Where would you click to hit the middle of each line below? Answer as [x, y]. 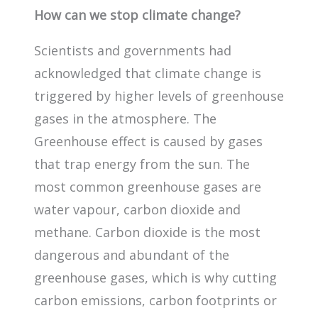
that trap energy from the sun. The [142, 164]
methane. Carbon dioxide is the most [147, 232]
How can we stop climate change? [137, 15]
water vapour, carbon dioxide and [137, 209]
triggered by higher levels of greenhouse [159, 95]
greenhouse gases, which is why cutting [155, 277]
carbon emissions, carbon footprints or [155, 300]
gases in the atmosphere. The [125, 118]
